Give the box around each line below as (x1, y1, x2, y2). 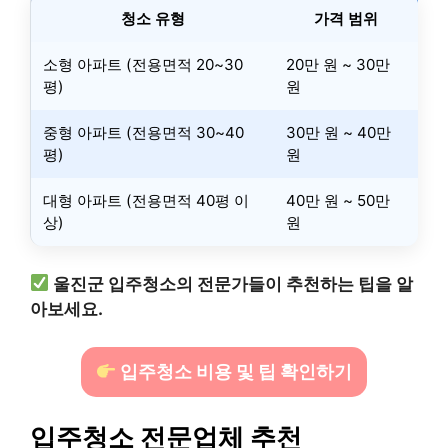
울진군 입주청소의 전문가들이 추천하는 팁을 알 (53, 273, 414, 294)
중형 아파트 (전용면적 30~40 (43, 123, 244, 143)
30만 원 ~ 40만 (286, 123, 391, 143)
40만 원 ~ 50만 (286, 191, 390, 211)
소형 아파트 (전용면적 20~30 (43, 55, 243, 75)
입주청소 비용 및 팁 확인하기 (116, 361, 353, 383)
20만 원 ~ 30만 (286, 55, 390, 75)
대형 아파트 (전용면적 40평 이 (43, 191, 249, 211)
